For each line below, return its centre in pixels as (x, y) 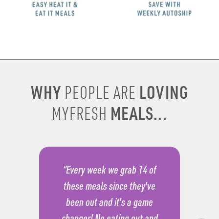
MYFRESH (79, 113)
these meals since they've (109, 186)
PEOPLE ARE (100, 92)
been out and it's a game (109, 202)
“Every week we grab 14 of (109, 170)
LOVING (162, 92)
